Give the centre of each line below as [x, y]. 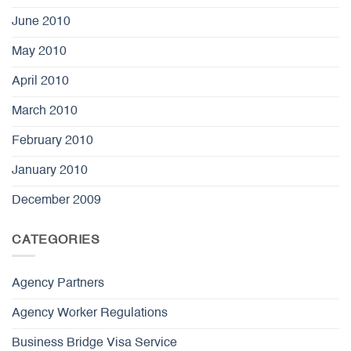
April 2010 [40, 81]
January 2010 [50, 170]
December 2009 [56, 200]
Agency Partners [58, 284]
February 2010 [52, 141]
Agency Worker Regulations [90, 314]
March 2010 [45, 111]
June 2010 [41, 22]
